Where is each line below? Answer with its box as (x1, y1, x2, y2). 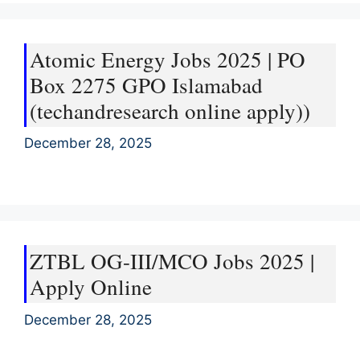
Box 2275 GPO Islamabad (30, 70, 263, 100)
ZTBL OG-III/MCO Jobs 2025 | (30, 247, 314, 276)
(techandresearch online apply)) (30, 96, 310, 125)
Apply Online (30, 272, 152, 301)
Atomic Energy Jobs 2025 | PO (30, 44, 305, 74)
